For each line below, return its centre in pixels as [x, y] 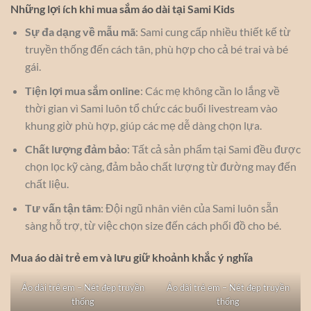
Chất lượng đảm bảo [76, 149]
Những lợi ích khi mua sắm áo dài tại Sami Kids [123, 8]
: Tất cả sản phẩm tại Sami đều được [213, 149]
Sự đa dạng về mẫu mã [80, 31]
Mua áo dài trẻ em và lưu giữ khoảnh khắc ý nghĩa [132, 257]
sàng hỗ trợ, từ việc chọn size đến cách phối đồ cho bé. [153, 225]
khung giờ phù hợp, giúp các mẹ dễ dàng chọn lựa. [143, 125]
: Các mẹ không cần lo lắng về [210, 90]
